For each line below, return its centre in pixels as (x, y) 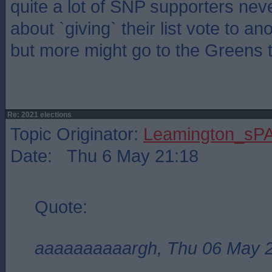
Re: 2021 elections (39, 115)
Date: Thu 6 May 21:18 (104, 156)
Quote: (61, 207)
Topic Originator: (77, 134)
